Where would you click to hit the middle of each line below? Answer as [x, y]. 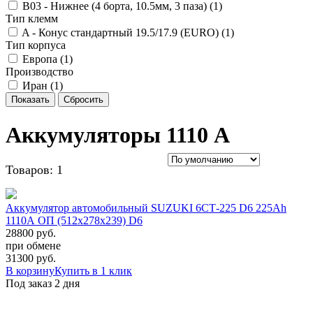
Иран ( [38, 86]
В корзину [30, 271]
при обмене [33, 246]
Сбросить [83, 100]
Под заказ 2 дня [43, 284]
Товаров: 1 [34, 170]
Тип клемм [32, 19]
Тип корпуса [36, 45]
